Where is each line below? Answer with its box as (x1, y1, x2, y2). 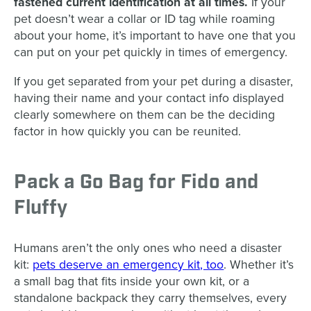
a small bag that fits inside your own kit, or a (14, 274, 250, 289)
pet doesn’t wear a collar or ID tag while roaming (14, 12, 276, 27)
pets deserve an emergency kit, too (33, 258, 224, 273)
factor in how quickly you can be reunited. (14, 124, 242, 140)
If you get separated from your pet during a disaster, (14, 74, 294, 90)
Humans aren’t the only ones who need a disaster (14, 241, 283, 256)
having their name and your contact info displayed (14, 91, 285, 106)
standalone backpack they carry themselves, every (14, 291, 287, 306)
